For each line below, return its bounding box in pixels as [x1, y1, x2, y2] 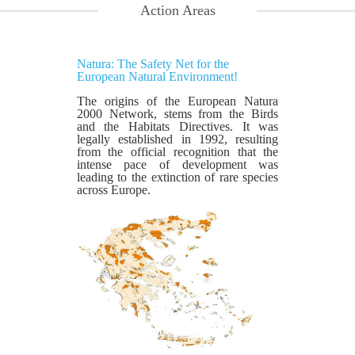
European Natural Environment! [76, 70, 238, 83]
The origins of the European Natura [76, 94, 279, 108]
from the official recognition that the [76, 145, 279, 158]
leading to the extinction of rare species [76, 170, 279, 184]
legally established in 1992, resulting [76, 132, 279, 146]
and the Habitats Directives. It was [76, 120, 279, 133]
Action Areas [139, 2, 216, 18]
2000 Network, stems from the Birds [76, 107, 279, 120]
